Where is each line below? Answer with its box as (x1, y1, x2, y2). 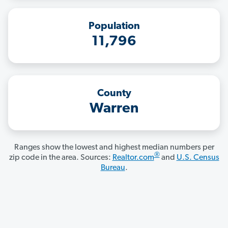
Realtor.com (112, 154, 154, 162)
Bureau (100, 164, 125, 173)
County (97, 89, 131, 99)
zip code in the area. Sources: (9, 154, 112, 162)
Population (88, 21, 140, 32)
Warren (90, 102, 138, 117)
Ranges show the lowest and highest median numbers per (14, 144, 214, 152)
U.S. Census (176, 154, 219, 162)
